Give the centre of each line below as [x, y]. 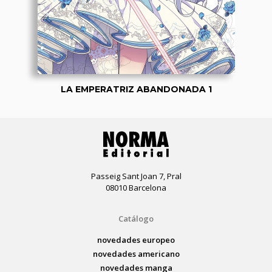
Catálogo [136, 218]
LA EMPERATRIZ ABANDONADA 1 [136, 89]
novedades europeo [136, 240]
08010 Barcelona [136, 187]
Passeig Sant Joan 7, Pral [136, 176]
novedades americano [136, 253]
